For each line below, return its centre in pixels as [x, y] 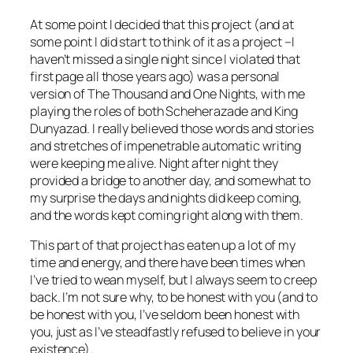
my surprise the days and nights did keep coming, [166, 198]
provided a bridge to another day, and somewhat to [171, 180]
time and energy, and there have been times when [168, 263]
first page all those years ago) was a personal [155, 76]
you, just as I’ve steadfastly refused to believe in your [176, 332]
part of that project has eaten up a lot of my [175, 245]
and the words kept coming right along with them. [167, 215]
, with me [281, 94]
